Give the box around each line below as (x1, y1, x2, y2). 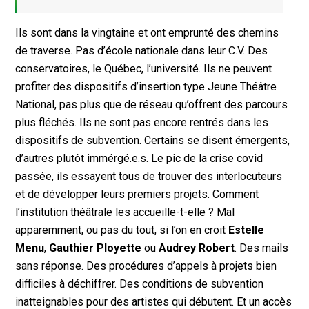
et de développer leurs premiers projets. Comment (15, 188, 259, 201)
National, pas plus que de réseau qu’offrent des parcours (15, 98, 288, 112)
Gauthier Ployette (49, 241, 142, 255)
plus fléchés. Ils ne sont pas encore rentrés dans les (15, 116, 269, 130)
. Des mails (235, 241, 289, 255)
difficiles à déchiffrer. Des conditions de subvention (15, 277, 264, 291)
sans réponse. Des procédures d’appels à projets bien (15, 259, 277, 273)
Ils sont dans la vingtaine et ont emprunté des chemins (15, 26, 279, 40)
